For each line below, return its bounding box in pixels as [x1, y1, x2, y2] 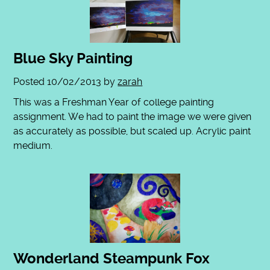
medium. [13, 139, 53, 151]
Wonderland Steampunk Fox [13, 250, 210, 267]
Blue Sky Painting [13, 49, 133, 67]
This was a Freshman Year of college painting [13, 96, 215, 108]
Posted [13, 75, 48, 87]
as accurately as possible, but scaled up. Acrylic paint [13, 125, 251, 137]
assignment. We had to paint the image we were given [13, 110, 252, 122]
